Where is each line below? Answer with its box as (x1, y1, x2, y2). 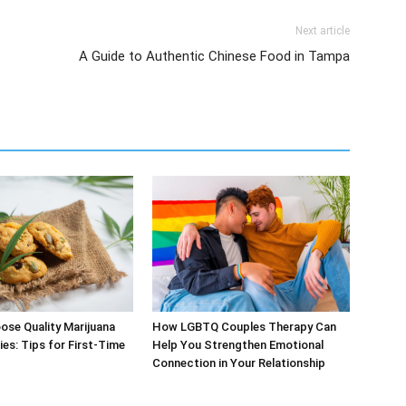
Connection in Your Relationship (152, 356, 325, 370)
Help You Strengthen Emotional (152, 338, 324, 352)
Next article (295, 24, 350, 37)
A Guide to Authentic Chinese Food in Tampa (79, 48, 350, 64)
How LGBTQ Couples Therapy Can (152, 320, 336, 333)
